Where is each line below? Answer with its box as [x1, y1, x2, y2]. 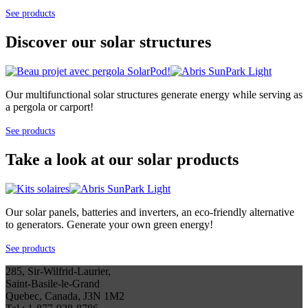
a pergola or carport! [5, 101, 93, 113]
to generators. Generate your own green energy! [5, 218, 213, 230]
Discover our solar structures [5, 33, 211, 52]
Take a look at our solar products [5, 151, 239, 169]
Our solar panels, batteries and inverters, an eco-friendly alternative [5, 206, 294, 218]
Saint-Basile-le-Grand [5, 277, 100, 289]
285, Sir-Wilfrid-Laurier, [5, 265, 111, 277]
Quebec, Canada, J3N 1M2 [5, 289, 124, 302]
